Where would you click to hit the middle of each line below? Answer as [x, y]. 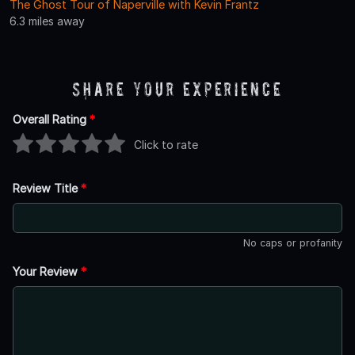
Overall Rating [51, 120]
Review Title [47, 189]
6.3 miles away [47, 21]
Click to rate [166, 144]
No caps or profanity [293, 243]
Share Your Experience [177, 90]
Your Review [47, 272]
